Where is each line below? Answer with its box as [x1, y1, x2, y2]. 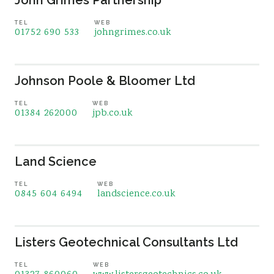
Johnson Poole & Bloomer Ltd [15, 73, 195, 88]
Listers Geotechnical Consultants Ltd [15, 235, 238, 250]
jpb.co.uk [92, 106, 133, 120]
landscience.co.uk [97, 187, 176, 201]
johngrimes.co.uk [94, 26, 171, 40]
